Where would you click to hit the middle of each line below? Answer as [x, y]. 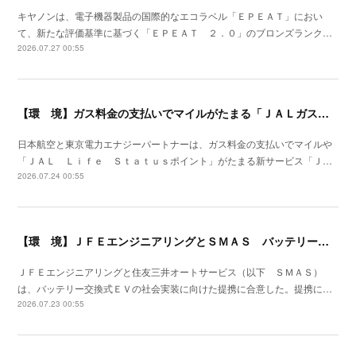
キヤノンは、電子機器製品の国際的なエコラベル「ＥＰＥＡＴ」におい [170, 16]
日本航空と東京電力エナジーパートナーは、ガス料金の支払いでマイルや [175, 144]
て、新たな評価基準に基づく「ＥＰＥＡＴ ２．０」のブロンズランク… [175, 33]
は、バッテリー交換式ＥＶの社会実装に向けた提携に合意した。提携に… [175, 288]
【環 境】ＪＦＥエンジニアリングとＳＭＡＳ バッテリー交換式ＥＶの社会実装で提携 [324, 241]
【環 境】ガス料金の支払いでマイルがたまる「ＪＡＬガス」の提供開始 [324, 113]
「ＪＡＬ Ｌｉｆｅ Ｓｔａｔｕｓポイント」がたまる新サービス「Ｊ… [175, 161]
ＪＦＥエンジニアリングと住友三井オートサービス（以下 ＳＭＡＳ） [170, 272]
